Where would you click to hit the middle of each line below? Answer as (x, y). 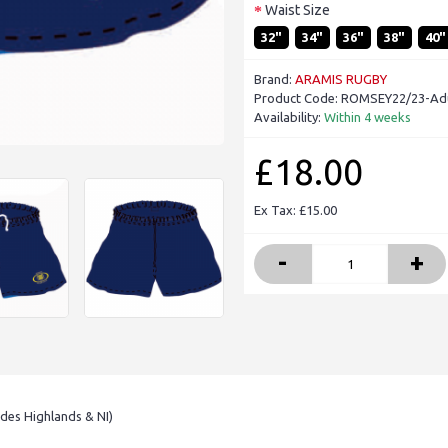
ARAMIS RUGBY (341, 79)
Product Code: (297, 98)
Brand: (274, 79)
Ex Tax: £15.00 (295, 210)
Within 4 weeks (367, 117)
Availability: (289, 117)
